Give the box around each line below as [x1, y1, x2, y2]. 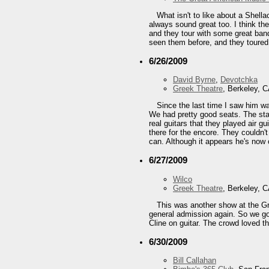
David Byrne [173, 75, 216, 85]
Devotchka [220, 75, 258, 85]
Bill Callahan [173, 255, 216, 265]
